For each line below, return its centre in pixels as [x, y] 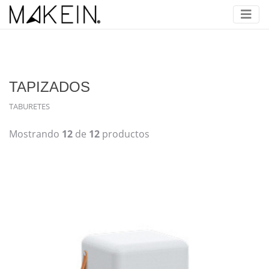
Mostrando [35, 134]
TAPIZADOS [50, 87]
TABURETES [29, 106]
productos [125, 134]
